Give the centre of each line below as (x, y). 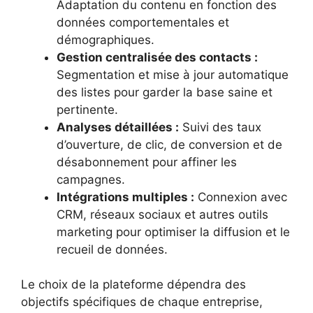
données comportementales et (143, 22)
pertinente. (87, 109)
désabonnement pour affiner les (147, 162)
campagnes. (91, 179)
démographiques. (105, 39)
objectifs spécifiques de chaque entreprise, (142, 302)
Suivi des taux (220, 127)
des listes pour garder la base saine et (165, 92)
